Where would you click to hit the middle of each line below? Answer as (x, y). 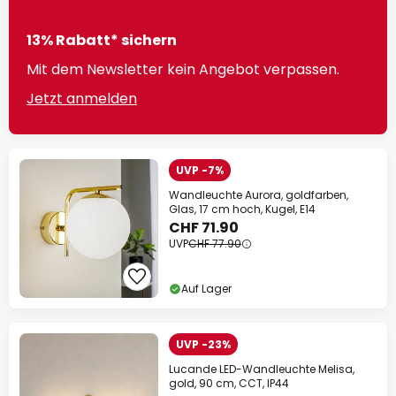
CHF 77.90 (215, 244)
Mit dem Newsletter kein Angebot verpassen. (183, 70)
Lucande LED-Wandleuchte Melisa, (262, 369)
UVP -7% (200, 171)
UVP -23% (203, 345)
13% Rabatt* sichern (102, 41)
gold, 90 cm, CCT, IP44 (229, 384)
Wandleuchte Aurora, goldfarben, (259, 195)
